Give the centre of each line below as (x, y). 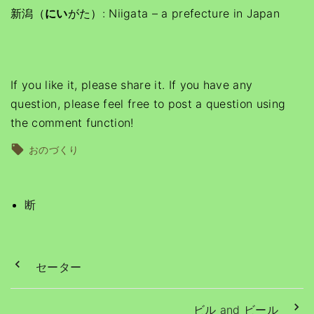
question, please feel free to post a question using (148, 104)
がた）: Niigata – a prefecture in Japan (174, 13)
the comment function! (72, 123)
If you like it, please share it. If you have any (132, 85)
